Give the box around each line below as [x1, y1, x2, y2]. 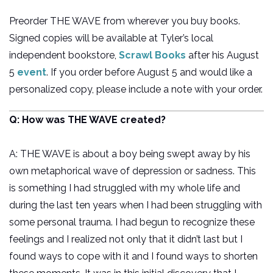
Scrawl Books [119, 49, 186, 62]
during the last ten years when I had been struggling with [9, 199, 262, 211]
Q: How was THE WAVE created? [9, 114, 166, 126]
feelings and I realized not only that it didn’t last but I [9, 233, 243, 246]
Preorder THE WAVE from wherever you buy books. [9, 15, 240, 27]
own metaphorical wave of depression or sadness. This [9, 165, 256, 177]
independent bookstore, [9, 49, 119, 62]
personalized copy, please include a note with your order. [9, 83, 263, 96]
